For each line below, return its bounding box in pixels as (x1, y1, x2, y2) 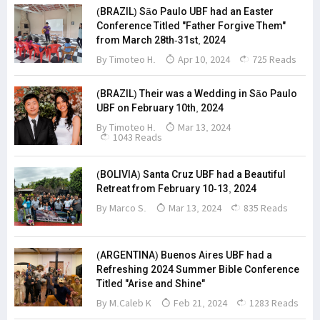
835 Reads (241, 201, 288, 214)
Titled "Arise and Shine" (96, 278, 205, 289)
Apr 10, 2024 (176, 53, 230, 66)
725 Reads (250, 53, 296, 66)
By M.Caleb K (96, 296, 151, 309)
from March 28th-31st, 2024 (96, 34, 226, 46)
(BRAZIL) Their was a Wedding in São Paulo (96, 88, 297, 99)
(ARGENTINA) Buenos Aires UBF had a (96, 249, 272, 261)
